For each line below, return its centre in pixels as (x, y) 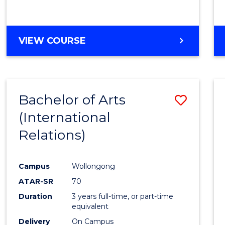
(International (65, 117)
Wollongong (94, 166)
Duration (36, 196)
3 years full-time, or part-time (123, 196)
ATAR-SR (36, 181)
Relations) (52, 135)
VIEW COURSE (52, 40)
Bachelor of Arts (72, 99)
